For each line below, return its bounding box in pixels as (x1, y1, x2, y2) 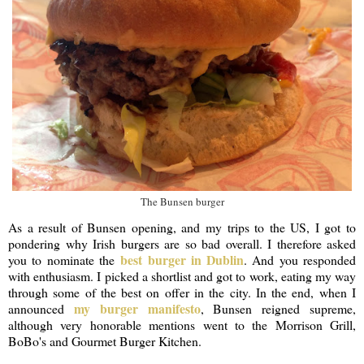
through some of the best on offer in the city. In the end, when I (8, 283, 356, 301)
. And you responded (244, 250, 357, 268)
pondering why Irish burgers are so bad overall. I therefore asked (8, 234, 356, 252)
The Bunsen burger (140, 193, 224, 209)
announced (8, 299, 74, 317)
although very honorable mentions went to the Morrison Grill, (8, 315, 356, 333)
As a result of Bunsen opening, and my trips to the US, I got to (8, 218, 356, 236)
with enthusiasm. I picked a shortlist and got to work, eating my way (8, 266, 356, 284)
